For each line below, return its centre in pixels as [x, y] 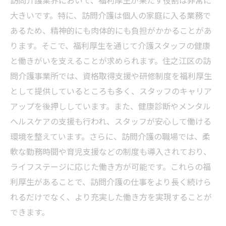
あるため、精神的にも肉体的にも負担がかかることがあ [111, 30]
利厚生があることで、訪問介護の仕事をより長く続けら [111, 181]
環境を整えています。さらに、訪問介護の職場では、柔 [110, 136]
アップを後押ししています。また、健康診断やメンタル [110, 106]
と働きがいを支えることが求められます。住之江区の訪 [110, 60]
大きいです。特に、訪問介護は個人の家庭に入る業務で [110, 15]
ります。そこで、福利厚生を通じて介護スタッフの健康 [110, 45]
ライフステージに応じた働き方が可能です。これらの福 [110, 166]
